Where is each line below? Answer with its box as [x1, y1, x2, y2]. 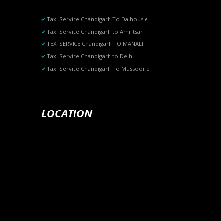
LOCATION [41, 106, 92, 120]
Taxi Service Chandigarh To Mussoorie [47, 65, 150, 73]
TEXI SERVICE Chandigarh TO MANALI [47, 40, 144, 48]
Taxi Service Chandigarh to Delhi [47, 52, 134, 60]
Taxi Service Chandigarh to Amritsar [47, 28, 143, 35]
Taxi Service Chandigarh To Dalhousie [47, 15, 148, 23]
